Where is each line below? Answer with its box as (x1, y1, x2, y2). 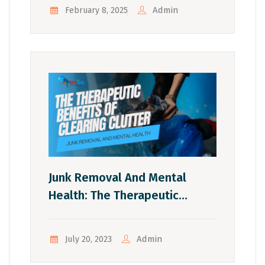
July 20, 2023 (64, 234, 112, 244)
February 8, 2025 (64, 5, 128, 15)
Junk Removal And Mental (49, 170, 186, 185)
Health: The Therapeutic (49, 188, 179, 202)
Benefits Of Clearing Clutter (49, 205, 199, 220)
